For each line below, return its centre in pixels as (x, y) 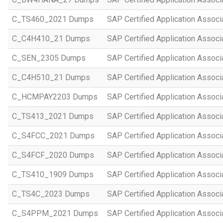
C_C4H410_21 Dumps (51, 39)
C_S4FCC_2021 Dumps (53, 136)
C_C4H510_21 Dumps (51, 77)
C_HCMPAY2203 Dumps (55, 97)
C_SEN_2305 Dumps (49, 58)
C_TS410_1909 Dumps (53, 174)
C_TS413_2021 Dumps (53, 116)
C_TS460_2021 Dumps (53, 19)
